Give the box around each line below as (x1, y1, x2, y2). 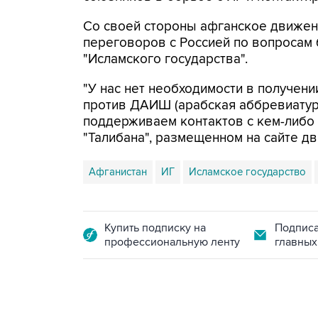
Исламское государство (189, 165, 306, 178)
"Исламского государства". (83, 51, 248, 67)
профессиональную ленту (104, 235, 240, 249)
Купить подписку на (104, 221, 206, 235)
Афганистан (89, 165, 147, 178)
